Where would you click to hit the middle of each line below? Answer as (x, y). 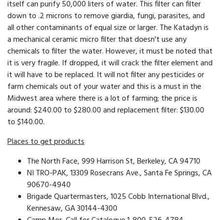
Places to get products (46, 142)
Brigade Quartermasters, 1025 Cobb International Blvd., (118, 197)
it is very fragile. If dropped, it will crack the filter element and (110, 64)
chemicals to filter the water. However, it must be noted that (110, 52)
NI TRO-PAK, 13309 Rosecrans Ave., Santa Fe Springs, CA (119, 174)
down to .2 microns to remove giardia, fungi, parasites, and (106, 16)
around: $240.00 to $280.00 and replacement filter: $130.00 (106, 111)
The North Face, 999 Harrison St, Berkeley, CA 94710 (114, 162)
